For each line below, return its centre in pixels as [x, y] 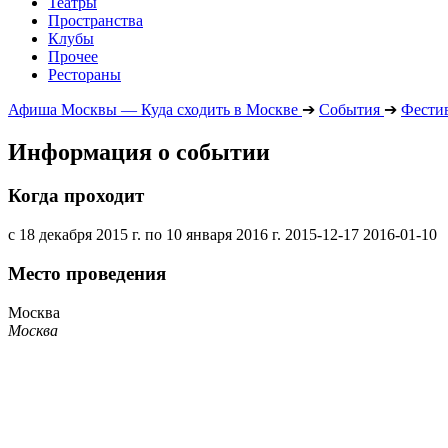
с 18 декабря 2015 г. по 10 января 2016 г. [144, 235]
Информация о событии [139, 151]
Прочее [73, 56]
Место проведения [87, 273]
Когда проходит [76, 196]
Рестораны [84, 74]
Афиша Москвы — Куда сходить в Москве [153, 109]
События [349, 109]
